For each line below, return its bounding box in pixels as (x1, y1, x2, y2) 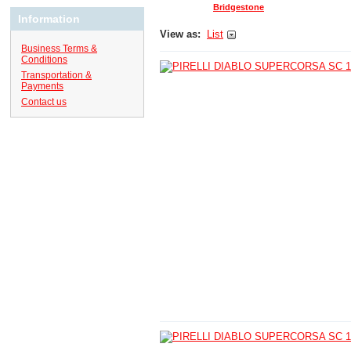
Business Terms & (21, 43, 97, 54)
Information (18, 13, 80, 25)
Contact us (21, 96, 67, 107)
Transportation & (21, 70, 92, 81)
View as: (160, 28, 201, 40)
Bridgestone (213, 2, 264, 12)
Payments (21, 81, 63, 92)
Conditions (21, 54, 67, 66)
